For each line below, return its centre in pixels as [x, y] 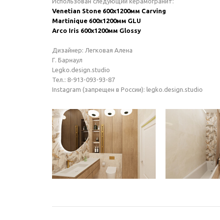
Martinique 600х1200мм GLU [96, 21]
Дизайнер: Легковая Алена [92, 50]
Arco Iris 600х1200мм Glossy [96, 30]
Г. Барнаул [67, 60]
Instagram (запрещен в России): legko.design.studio [127, 89]
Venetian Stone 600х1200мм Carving [109, 11]
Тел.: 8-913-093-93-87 [83, 80]
